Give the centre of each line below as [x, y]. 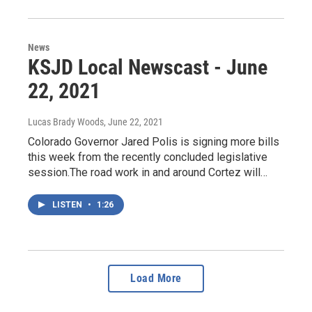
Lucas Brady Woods [66, 122]
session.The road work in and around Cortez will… [148, 172]
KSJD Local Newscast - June [148, 67]
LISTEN [68, 204]
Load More [156, 278]
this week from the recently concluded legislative [148, 157]
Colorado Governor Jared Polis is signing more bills [154, 141]
